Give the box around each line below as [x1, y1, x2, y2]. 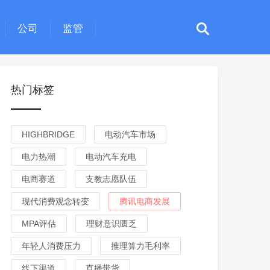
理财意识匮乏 [86, 219, 137, 228]
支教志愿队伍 [86, 174, 136, 184]
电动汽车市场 [105, 130, 155, 139]
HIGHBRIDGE [22, 130, 75, 139]
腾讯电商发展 [119, 196, 170, 206]
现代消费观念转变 [22, 196, 89, 206]
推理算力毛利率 [111, 241, 170, 251]
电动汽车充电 [86, 152, 136, 162]
